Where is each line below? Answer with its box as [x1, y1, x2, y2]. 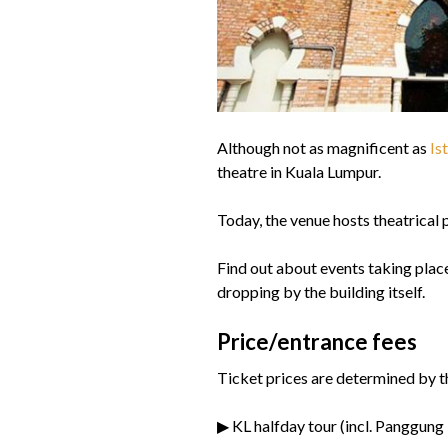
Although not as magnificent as [217, 138, 430, 158]
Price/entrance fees [217, 328, 417, 356]
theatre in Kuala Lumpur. [217, 162, 381, 182]
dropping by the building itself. [217, 282, 425, 302]
